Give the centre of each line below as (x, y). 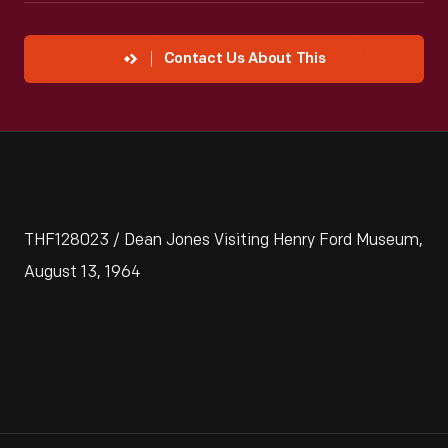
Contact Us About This (244, 59)
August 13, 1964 (82, 272)
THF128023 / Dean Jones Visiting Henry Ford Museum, (223, 240)
